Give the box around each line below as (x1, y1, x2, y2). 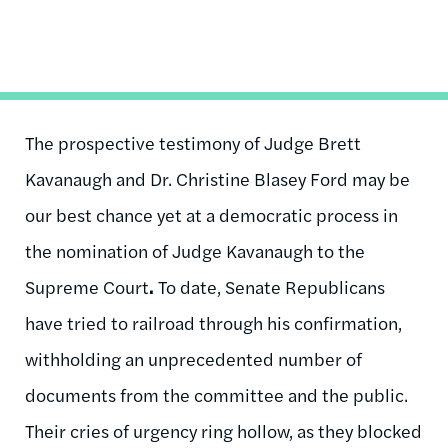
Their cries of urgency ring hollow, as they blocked (25, 417, 422, 443)
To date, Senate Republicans (154, 273, 385, 299)
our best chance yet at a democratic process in (25, 201, 398, 227)
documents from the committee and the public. (25, 381, 408, 407)
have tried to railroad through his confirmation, (25, 309, 402, 335)
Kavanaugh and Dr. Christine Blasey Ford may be (25, 165, 410, 191)
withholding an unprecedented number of (25, 345, 362, 371)
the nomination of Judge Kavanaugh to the (25, 237, 365, 263)
